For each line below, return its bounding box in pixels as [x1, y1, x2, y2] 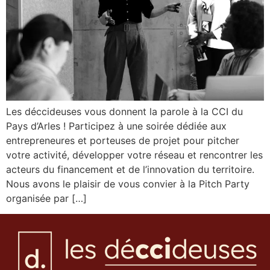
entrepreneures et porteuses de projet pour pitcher [6, 134, 239, 146]
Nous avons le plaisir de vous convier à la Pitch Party [6, 177, 250, 190]
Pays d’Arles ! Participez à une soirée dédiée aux [6, 119, 227, 132]
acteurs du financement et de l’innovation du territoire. [6, 163, 254, 175]
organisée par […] [6, 192, 87, 204]
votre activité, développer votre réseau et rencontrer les [6, 148, 263, 161]
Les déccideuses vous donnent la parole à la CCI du [6, 105, 243, 118]
